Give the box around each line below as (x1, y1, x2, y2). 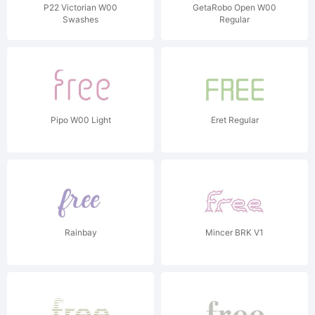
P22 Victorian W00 (44, 2, 117, 13)
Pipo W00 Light (50, 115, 111, 125)
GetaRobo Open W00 (193, 2, 276, 13)
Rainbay (64, 227, 97, 238)
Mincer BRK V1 (205, 227, 264, 238)
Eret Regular (210, 115, 259, 125)
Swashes (63, 14, 98, 25)
